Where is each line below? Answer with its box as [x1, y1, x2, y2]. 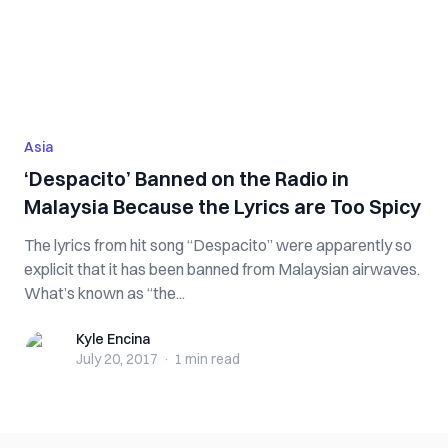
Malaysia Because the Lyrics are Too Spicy [24, 194, 421, 219]
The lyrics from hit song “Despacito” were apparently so [24, 235, 412, 255]
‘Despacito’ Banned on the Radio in [24, 166, 349, 191]
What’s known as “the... [24, 283, 185, 303]
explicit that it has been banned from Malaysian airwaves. [24, 259, 420, 279]
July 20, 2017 [76, 350, 158, 368]
